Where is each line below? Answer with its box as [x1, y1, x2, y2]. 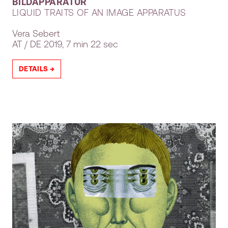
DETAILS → [19, 64, 55, 73]
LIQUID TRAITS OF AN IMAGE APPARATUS [12, 6, 186, 18]
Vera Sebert [12, 27, 60, 39]
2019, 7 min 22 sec [41, 38, 118, 49]
